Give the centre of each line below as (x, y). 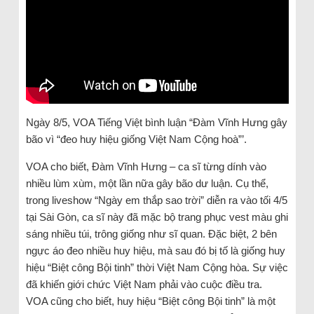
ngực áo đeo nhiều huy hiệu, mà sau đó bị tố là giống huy (155, 250)
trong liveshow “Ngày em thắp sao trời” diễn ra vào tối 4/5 (156, 200)
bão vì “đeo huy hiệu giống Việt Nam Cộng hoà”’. (136, 139)
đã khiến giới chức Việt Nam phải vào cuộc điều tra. (144, 284)
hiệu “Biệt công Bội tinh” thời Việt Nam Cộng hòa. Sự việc (157, 267)
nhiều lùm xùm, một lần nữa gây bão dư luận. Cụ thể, (147, 183)
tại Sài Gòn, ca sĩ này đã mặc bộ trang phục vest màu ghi (157, 217)
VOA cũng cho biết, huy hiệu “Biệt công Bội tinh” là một (150, 301)
